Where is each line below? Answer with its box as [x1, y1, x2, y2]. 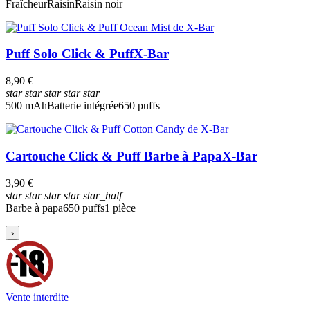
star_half [83, 189, 122, 201]
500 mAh [6, 100, 47, 112]
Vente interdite [6, 291, 69, 303]
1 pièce [104, 201, 136, 214]
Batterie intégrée [47, 100, 118, 112]
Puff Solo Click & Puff [6, 46, 134, 62]
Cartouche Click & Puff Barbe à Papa [6, 148, 222, 163]
